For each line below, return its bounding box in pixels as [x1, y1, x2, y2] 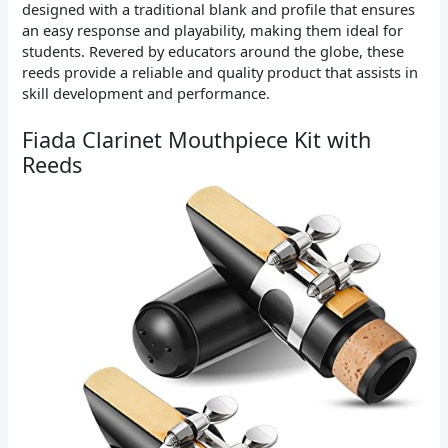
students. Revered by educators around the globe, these [22, 40, 405, 61]
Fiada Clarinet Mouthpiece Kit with [22, 125, 372, 155]
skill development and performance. [22, 82, 271, 103]
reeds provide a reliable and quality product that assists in [22, 61, 419, 82]
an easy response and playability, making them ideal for [22, 19, 404, 40]
